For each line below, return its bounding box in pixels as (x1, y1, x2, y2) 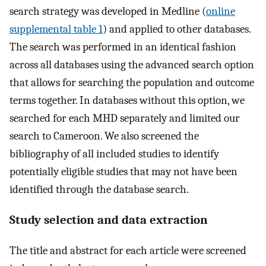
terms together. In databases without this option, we (9, 94, 245, 107)
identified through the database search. (9, 183, 189, 197)
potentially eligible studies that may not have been (9, 165, 237, 179)
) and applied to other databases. (103, 23, 251, 36)
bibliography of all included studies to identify (9, 147, 219, 161)
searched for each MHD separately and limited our (9, 112, 240, 125)
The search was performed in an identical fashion (9, 40, 236, 54)
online (206, 5, 235, 18)
